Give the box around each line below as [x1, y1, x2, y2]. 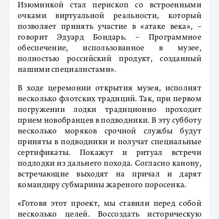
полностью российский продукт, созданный [18, 55, 201, 63]
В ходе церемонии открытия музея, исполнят [18, 85, 201, 92]
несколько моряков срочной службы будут [18, 128, 201, 135]
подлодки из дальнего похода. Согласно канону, [18, 160, 201, 168]
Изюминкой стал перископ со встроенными [18, 1, 201, 9]
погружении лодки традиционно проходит [18, 106, 201, 114]
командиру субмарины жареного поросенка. [18, 181, 187, 189]
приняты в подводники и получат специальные [18, 138, 201, 146]
